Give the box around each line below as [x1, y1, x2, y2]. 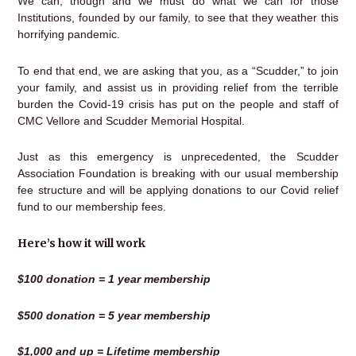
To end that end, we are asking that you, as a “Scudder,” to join [17, 64, 339, 77]
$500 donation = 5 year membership [17, 308, 211, 322]
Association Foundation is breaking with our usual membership [17, 167, 339, 180]
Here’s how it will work [17, 235, 149, 250]
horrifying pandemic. [17, 28, 121, 41]
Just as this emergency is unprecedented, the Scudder [17, 150, 339, 164]
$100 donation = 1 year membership [17, 273, 211, 286]
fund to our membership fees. [17, 200, 167, 214]
